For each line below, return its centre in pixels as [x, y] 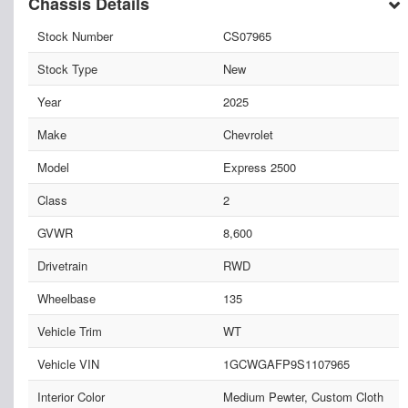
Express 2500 [259, 168]
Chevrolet [248, 135]
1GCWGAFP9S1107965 [286, 364]
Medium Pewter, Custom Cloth [303, 397]
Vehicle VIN [68, 364]
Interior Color [71, 397]
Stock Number [75, 36]
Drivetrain [62, 266]
